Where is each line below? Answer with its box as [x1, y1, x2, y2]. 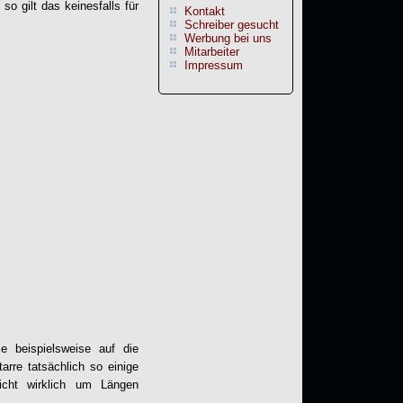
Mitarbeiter [184, 45, 239, 59]
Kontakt [184, 4, 225, 19]
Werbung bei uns [184, 31, 272, 46]
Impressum [184, 58, 243, 73]
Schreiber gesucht [184, 18, 279, 32]
